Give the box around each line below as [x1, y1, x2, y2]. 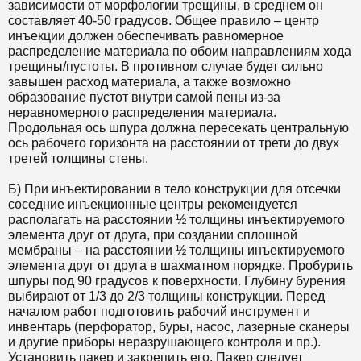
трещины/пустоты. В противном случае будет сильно [8, 60, 323, 74]
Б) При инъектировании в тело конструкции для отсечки [8, 182, 341, 197]
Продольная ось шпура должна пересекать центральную [8, 121, 349, 135]
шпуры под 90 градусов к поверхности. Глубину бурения [8, 274, 346, 288]
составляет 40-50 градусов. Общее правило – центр [8, 14, 319, 28]
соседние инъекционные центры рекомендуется [8, 197, 297, 212]
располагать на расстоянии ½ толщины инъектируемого [8, 213, 345, 227]
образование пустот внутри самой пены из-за [8, 90, 280, 105]
